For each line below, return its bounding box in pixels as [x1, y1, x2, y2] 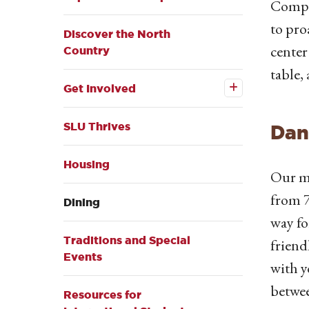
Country [63, 44, 110, 57]
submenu [153, 99, 205, 112]
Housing [63, 158, 110, 171]
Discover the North [63, 28, 170, 41]
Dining [63, 196, 100, 209]
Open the [153, 64, 205, 77]
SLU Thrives [63, 120, 130, 133]
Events [63, 250, 102, 263]
